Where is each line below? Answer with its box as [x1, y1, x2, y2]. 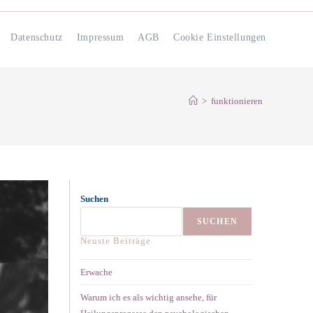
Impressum [76, 32, 124, 43]
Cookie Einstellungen [173, 32, 266, 43]
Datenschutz [10, 32, 63, 43]
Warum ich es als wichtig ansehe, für [80, 292, 217, 303]
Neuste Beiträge [80, 235, 151, 246]
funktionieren [211, 96, 263, 106]
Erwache [80, 267, 112, 277]
